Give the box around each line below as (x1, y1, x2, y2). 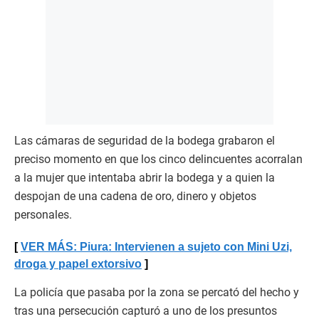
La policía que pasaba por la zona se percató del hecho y (14, 286, 299, 300)
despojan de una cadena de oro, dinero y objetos (14, 189, 256, 204)
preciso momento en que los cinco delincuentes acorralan (14, 152, 303, 167)
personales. (14, 208, 72, 222)
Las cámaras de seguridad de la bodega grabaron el (14, 134, 275, 148)
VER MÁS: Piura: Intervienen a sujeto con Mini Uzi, (21, 241, 292, 253)
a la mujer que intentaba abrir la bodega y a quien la (14, 171, 275, 185)
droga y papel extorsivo (14, 258, 142, 271)
